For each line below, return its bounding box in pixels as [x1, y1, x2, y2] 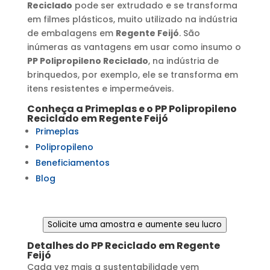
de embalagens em [27, 27, 116, 39]
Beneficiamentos [35, 156, 110, 169]
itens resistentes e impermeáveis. [27, 82, 174, 95]
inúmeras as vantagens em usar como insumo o [27, 40, 241, 53]
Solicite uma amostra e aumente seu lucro [48, 218, 222, 230]
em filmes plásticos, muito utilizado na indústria [27, 13, 237, 25]
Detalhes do [27, 238, 91, 253]
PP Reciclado [90, 238, 157, 253]
